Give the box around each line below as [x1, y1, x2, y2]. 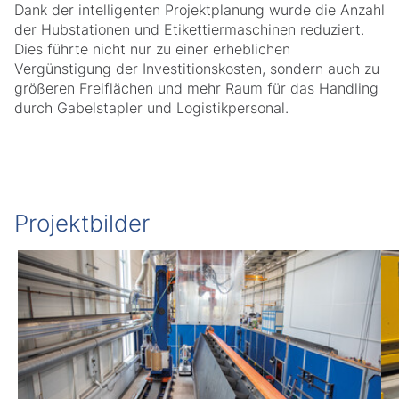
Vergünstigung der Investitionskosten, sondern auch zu [14, 60, 379, 77]
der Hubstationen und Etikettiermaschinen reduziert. [14, 20, 364, 38]
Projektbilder [14, 209, 150, 237]
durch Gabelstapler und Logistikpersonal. [14, 99, 297, 117]
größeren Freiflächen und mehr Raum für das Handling [14, 79, 379, 97]
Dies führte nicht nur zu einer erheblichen [14, 40, 290, 58]
